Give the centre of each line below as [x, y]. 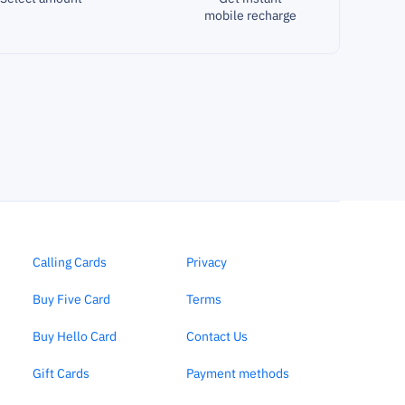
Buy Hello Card [74, 336]
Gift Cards [61, 373]
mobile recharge [251, 15]
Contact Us [217, 336]
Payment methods [237, 373]
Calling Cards [69, 262]
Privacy [206, 262]
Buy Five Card [71, 299]
